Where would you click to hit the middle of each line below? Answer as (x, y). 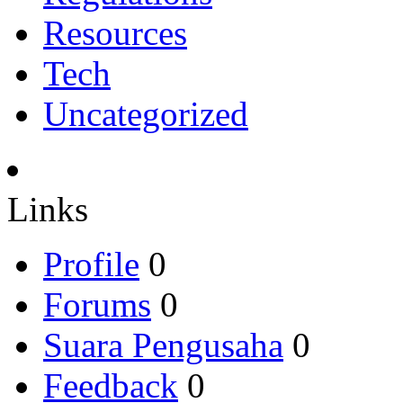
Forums (97, 304)
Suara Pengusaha (163, 345)
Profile (91, 264)
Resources (115, 32)
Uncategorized (146, 113)
